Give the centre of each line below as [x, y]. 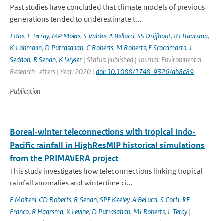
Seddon [20, 59]
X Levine [77, 211]
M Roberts [131, 48]
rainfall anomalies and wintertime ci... [71, 183]
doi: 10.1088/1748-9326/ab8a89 [145, 71]
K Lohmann [26, 48]
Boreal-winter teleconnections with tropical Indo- [103, 132]
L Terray [38, 36]
